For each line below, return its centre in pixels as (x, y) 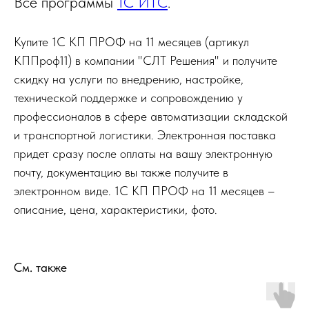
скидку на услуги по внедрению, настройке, (129, 79)
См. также (40, 268)
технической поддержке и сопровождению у (128, 98)
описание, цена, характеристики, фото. (116, 210)
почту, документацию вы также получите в (121, 172)
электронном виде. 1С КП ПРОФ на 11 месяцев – (144, 191)
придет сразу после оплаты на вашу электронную (143, 154)
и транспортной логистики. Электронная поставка (145, 135)
